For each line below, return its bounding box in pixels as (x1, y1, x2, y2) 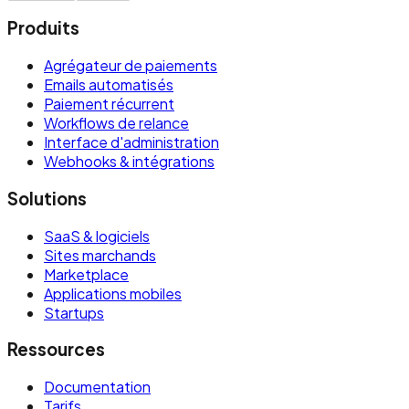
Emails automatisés (44, 75, 173, 95)
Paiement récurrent (44, 94, 174, 114)
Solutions (7, 187, 87, 209)
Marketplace (44, 264, 129, 284)
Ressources (7, 339, 105, 361)
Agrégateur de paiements (44, 56, 217, 76)
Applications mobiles (44, 283, 182, 303)
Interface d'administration (44, 132, 219, 152)
